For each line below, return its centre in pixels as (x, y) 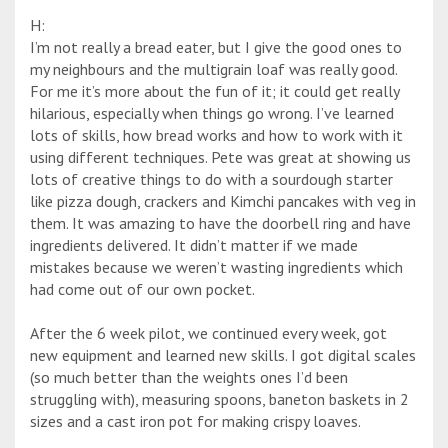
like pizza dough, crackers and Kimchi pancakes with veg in (223, 201)
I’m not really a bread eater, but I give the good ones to (216, 47)
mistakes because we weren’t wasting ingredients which (216, 267)
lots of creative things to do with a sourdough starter (211, 179)
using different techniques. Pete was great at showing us (220, 157)
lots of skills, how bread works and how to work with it (216, 135)
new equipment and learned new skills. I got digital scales (223, 355)
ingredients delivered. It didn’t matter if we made (194, 245)
